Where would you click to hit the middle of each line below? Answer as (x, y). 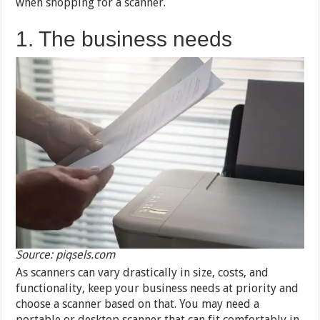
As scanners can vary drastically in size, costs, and (142, 273)
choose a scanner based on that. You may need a (138, 304)
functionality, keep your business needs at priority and (157, 289)
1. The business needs (124, 39)
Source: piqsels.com (66, 255)
